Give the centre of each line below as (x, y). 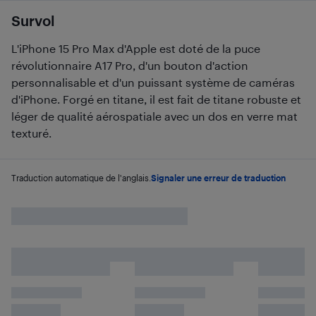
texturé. (31, 133)
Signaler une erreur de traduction (218, 178)
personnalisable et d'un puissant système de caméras (153, 82)
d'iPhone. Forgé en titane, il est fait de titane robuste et (156, 99)
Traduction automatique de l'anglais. (81, 178)
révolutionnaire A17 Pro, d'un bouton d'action (130, 65)
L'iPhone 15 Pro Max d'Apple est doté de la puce (136, 48)
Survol (33, 20)
